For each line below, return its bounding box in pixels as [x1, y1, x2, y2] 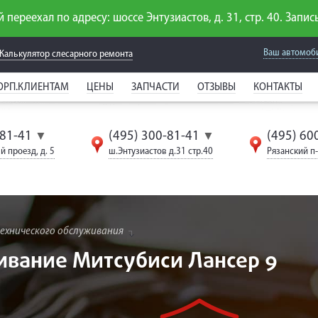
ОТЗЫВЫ [197, 82, 236, 93]
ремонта [99, 49, 133, 60]
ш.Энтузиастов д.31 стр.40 [109, 146, 214, 157]
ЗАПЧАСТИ [131, 82, 180, 93]
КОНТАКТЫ [253, 82, 302, 93]
